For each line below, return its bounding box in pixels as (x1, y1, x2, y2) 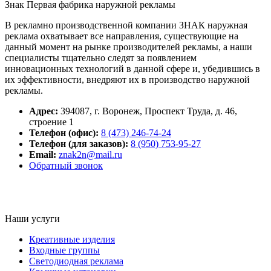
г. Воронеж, (94, 105, 142, 116)
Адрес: (29, 105, 58, 116)
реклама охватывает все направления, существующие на (5, 30, 238, 41)
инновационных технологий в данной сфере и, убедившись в (5, 63, 260, 74)
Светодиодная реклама (29, 255, 123, 266)
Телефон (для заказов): (29, 138, 128, 149)
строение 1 (29, 116, 74, 127)
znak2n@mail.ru (59, 149, 122, 160)
